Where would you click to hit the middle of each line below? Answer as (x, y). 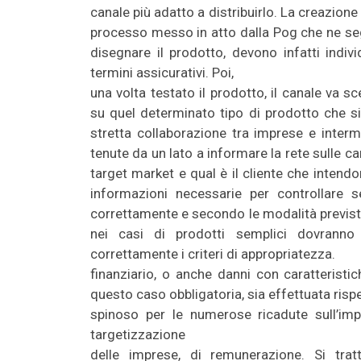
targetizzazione (138, 334)
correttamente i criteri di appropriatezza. (213, 253)
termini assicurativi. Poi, (162, 72)
